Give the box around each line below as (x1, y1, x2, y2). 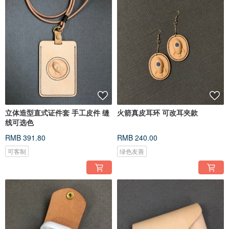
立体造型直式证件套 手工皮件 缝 (5, 107, 109, 118)
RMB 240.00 (117, 132, 157, 143)
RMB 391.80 (5, 132, 45, 143)
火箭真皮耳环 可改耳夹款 (117, 107, 198, 118)
